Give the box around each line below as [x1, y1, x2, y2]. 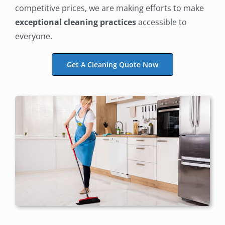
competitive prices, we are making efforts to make [15, 2, 204, 14]
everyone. [15, 30, 52, 42]
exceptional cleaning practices [15, 16, 136, 28]
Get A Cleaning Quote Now [67, 59, 158, 69]
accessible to [136, 16, 187, 28]
